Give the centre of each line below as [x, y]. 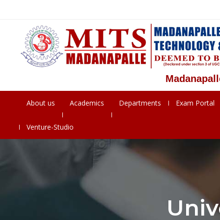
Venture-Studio [50, 127]
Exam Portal [195, 103]
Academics [87, 103]
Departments [140, 103]
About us [41, 103]
